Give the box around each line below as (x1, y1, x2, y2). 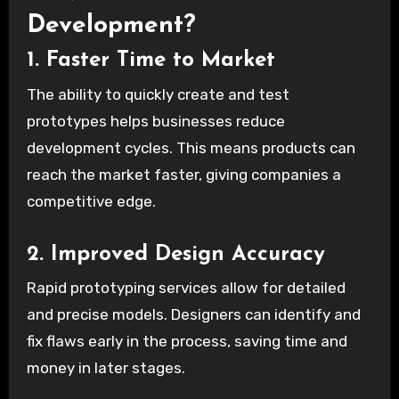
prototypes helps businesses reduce (26, 111, 285, 130)
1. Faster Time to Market (26, 50, 275, 72)
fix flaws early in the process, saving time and (26, 331, 347, 350)
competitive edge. (26, 191, 156, 210)
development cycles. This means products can (26, 138, 355, 157)
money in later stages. (26, 358, 185, 377)
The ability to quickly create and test (26, 85, 289, 103)
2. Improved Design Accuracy (26, 243, 325, 265)
